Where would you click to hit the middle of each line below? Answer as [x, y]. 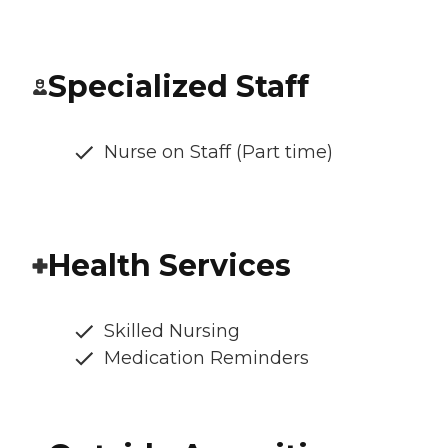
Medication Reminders [206, 358]
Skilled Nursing [172, 331]
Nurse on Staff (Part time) [218, 152]
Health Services [169, 266]
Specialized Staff [178, 87]
